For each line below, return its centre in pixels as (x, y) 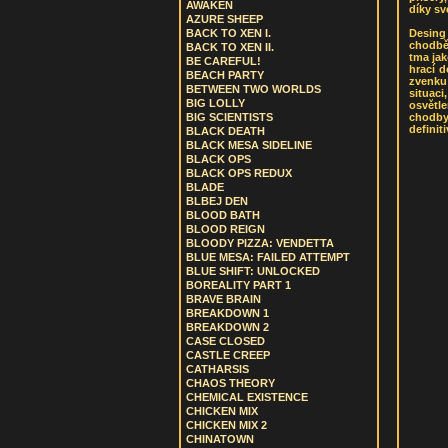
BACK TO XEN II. (230, 47)
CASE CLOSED (225, 341)
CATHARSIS (217, 369)
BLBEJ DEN (217, 201)
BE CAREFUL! (223, 61)
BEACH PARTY (225, 75)
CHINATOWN (220, 439)
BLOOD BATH (223, 215)
